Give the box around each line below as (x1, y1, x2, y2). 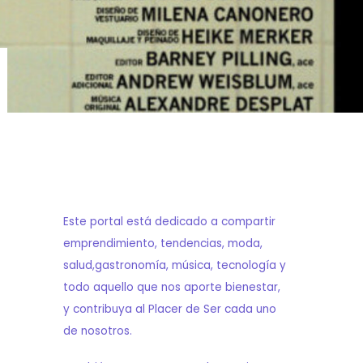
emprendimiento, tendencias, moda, (62, 235, 263, 251)
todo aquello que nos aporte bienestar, (62, 279, 280, 295)
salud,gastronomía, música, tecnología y (62, 257, 286, 273)
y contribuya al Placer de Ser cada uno (62, 301, 276, 317)
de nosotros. (62, 322, 132, 339)
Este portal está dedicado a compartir (62, 213, 275, 229)
